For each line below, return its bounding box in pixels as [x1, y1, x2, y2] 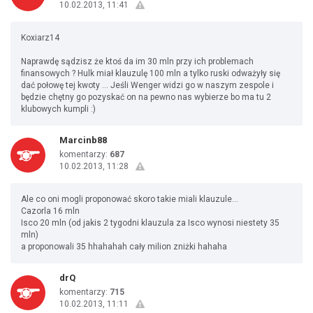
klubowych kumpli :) [21, 104, 96, 114]
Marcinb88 [59, 135, 107, 145]
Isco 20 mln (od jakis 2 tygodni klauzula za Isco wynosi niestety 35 [21, 218, 279, 228]
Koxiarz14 [21, 33, 59, 43]
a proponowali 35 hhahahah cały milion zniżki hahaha [21, 242, 227, 252]
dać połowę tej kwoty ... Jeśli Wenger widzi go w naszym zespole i [21, 80, 274, 90]
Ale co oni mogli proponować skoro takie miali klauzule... [21, 194, 238, 204]
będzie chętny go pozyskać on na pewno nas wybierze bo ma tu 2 [21, 92, 271, 102]
